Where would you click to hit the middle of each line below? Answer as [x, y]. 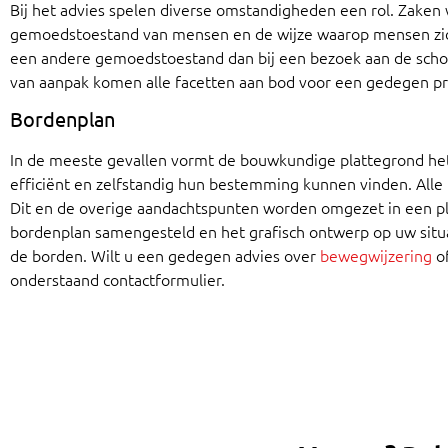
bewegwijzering [376, 255]
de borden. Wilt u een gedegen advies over [165, 255]
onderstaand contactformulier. [117, 279]
